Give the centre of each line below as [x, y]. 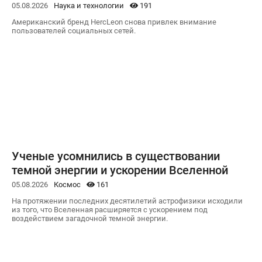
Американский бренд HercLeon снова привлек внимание [114, 22]
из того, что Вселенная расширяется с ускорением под [110, 209]
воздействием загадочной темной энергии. [90, 218]
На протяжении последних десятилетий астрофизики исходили [127, 201]
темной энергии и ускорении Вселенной [120, 170]
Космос [67, 184]
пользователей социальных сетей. [74, 30]
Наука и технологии [89, 6]
